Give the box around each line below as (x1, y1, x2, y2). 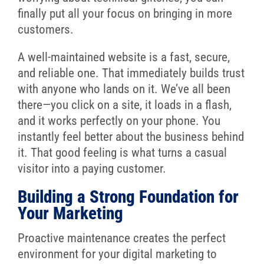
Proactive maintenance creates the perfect (17, 230, 226, 245)
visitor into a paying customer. (17, 161, 166, 176)
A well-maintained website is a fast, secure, (17, 49, 230, 64)
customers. (17, 22, 74, 37)
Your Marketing (17, 203, 123, 223)
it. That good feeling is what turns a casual (17, 145, 227, 160)
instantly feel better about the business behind (17, 129, 244, 144)
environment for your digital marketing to (17, 246, 217, 261)
